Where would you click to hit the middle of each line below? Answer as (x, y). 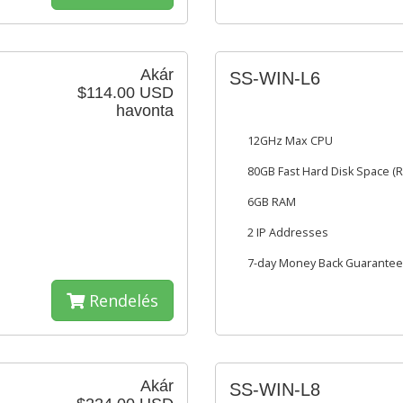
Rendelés (121, 300)
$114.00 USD (125, 93)
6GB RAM (272, 202)
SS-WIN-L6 (275, 78)
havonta (145, 111)
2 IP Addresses (288, 233)
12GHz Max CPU (290, 141)
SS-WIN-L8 (275, 390)
